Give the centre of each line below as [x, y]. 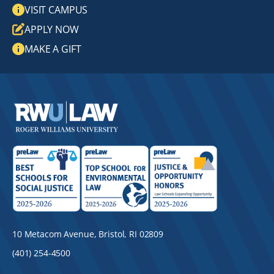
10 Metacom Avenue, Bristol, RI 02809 [88, 234]
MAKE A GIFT [53, 49]
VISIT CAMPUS [56, 10]
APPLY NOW [52, 29]
